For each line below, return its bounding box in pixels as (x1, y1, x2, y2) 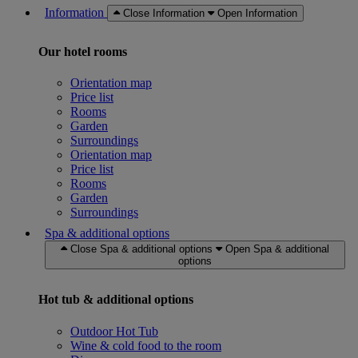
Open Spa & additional (225, 243, 329, 256)
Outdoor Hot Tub (70, 324, 158, 338)
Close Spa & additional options (70, 243, 213, 256)
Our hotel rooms (38, 44, 127, 58)
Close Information (123, 6, 205, 19)
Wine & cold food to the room (70, 338, 221, 352)
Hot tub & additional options (38, 292, 193, 307)
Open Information (217, 6, 297, 19)
